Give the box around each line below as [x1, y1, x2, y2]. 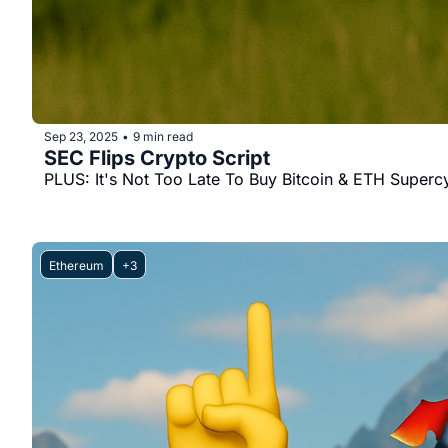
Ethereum [49, 258, 104, 273]
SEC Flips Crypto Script [44, 146, 270, 170]
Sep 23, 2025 [44, 128, 118, 144]
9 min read [133, 128, 193, 144]
